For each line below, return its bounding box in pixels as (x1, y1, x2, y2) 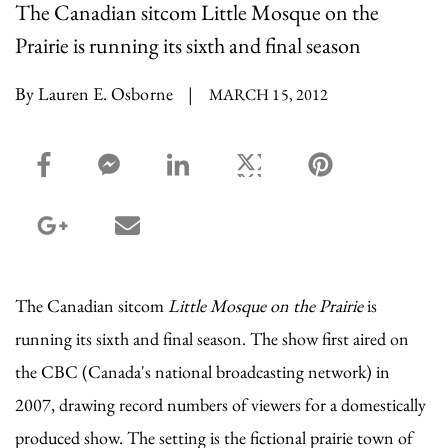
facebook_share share (55, 154, 217, 181)
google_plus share (72, 214, 209, 241)
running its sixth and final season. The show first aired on (15, 326, 409, 350)
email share (144, 214, 230, 241)
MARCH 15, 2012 (208, 83, 329, 105)
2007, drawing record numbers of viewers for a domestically (15, 392, 426, 416)
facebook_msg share (123, 154, 277, 181)
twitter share (264, 154, 360, 181)
